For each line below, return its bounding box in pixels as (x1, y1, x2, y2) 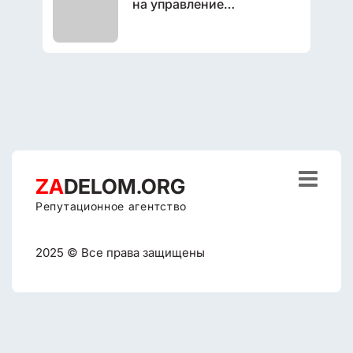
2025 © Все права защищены (35, 245, 205, 260)
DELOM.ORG (64, 174, 185, 199)
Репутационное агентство (35, 199, 188, 213)
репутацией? (132, 11, 212, 27)
